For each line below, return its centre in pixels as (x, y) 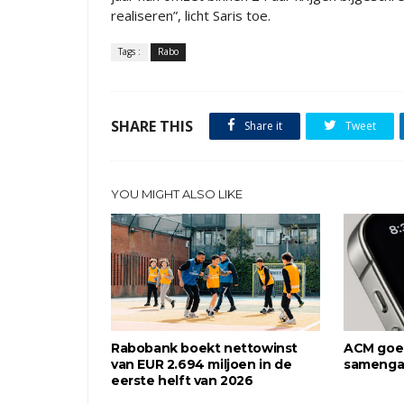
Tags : (129, 51)
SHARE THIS (152, 126)
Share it (262, 126)
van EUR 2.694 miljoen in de (202, 364)
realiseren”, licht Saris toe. (191, 15)
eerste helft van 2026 (182, 381)
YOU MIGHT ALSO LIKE (177, 194)
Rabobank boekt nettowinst (205, 348)
